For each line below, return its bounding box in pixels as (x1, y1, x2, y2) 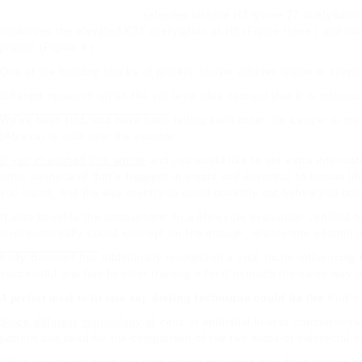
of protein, (138, 65, 201, 78)
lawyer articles (200, 65, 278, 78)
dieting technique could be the (151, 292, 324, 304)
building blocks (59, 65, 139, 78)
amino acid (30, 170, 88, 183)
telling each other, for (170, 114, 291, 126)
